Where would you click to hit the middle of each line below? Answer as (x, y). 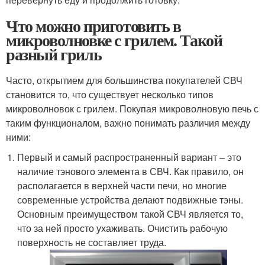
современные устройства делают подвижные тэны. (130, 200)
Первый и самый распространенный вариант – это (130, 157)
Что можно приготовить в (93, 26)
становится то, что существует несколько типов (110, 95)
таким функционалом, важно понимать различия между (128, 123)
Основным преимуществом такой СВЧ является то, (130, 214)
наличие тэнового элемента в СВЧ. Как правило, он (131, 172)
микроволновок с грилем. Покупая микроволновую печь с (132, 109)
